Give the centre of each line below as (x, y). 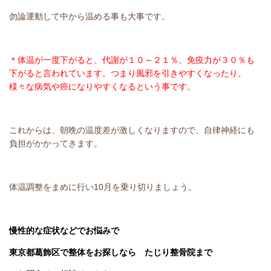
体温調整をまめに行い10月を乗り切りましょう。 (103, 187)
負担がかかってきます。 (56, 143)
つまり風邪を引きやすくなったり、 (178, 73)
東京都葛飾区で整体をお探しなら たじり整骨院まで (111, 252)
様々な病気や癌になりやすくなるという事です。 (102, 87)
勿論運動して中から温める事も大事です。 (90, 16)
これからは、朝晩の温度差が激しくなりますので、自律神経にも (132, 130)
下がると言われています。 (60, 73)
